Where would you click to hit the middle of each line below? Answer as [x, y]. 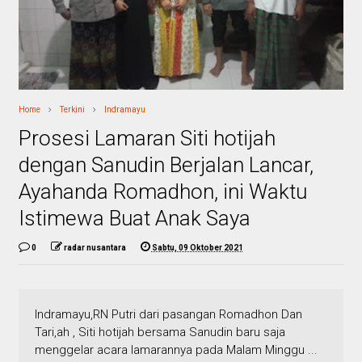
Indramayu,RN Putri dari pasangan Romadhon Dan [168, 315]
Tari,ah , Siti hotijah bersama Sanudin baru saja [160, 333]
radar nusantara [95, 248]
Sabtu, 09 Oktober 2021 [197, 248]
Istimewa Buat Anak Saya [134, 219]
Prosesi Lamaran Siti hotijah [147, 139]
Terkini [72, 110]
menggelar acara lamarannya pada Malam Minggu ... [176, 350]
